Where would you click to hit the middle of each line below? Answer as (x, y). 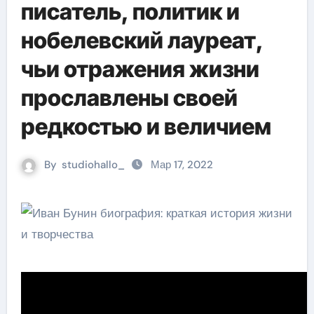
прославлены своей (129, 98)
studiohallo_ (93, 165)
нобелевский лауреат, (142, 40)
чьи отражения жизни (140, 69)
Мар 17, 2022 (182, 165)
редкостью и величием (146, 127)
